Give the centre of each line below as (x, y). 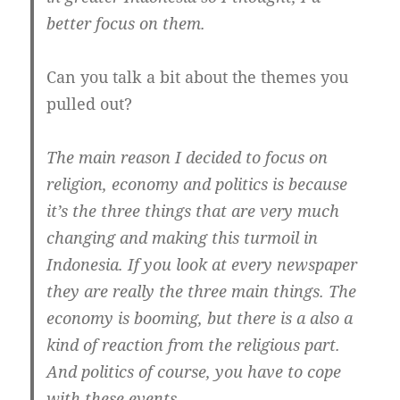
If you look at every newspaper (243, 265)
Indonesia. (87, 265)
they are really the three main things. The (202, 292)
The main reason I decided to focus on (187, 158)
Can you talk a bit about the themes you (198, 77)
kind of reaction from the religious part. (194, 345)
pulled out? (90, 104)
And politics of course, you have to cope (194, 372)
